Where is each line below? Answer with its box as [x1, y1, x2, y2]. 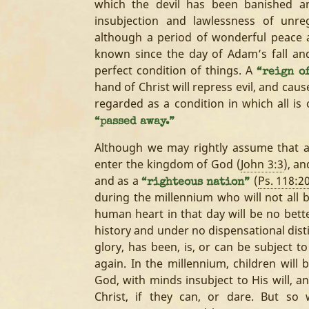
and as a [94, 173, 141, 188]
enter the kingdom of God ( [94, 157, 241, 172]
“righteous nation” [141, 177, 254, 188]
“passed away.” [94, 117, 175, 128]
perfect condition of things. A [94, 63, 257, 78]
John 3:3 [240, 157, 283, 172]
